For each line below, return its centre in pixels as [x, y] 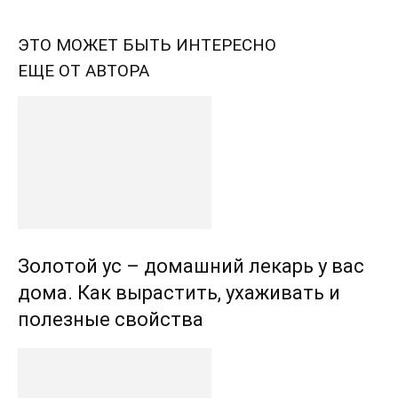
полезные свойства [111, 319]
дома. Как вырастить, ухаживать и [179, 292]
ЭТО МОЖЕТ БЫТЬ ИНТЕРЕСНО [147, 44]
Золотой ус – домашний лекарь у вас [191, 266]
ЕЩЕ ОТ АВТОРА [84, 70]
